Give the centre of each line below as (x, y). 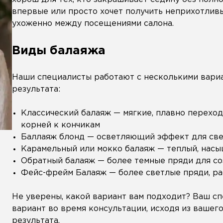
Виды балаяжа (59, 51)
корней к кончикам (60, 125)
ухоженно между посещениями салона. (93, 24)
